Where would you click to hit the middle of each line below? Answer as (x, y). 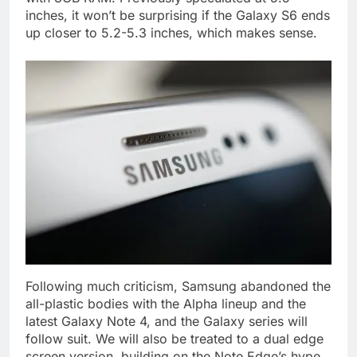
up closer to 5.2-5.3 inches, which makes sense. (171, 32)
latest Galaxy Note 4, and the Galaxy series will (167, 321)
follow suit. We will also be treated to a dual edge (175, 338)
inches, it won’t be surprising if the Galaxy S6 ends (178, 15)
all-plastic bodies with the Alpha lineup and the (166, 303)
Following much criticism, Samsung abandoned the (178, 286)
